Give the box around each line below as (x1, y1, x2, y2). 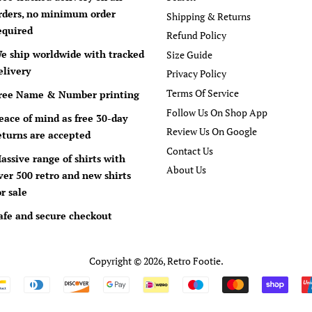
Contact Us (166, 143, 213, 157)
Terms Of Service (166, 86, 239, 100)
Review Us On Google (166, 125, 257, 139)
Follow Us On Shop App (166, 105, 267, 119)
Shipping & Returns (166, 9, 251, 23)
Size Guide (166, 47, 212, 61)
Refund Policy (166, 29, 226, 42)
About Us (166, 163, 206, 177)
